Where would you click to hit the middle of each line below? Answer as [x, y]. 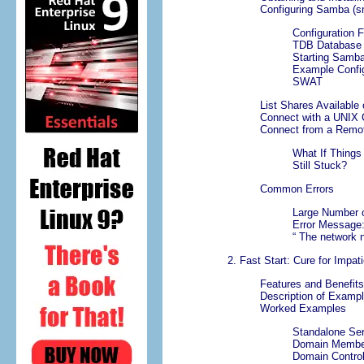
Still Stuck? [320, 166]
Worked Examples [303, 309]
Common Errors [297, 189]
